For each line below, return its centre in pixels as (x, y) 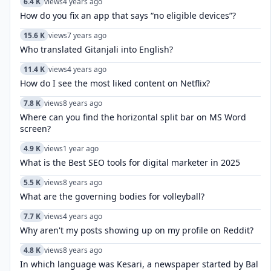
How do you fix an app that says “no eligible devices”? (128, 15)
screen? (35, 129)
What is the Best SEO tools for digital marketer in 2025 (130, 162)
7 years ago (87, 35)
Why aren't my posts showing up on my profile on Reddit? (137, 230)
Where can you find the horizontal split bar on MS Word (133, 117)
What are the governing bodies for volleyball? (112, 196)
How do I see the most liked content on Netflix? (115, 83)
